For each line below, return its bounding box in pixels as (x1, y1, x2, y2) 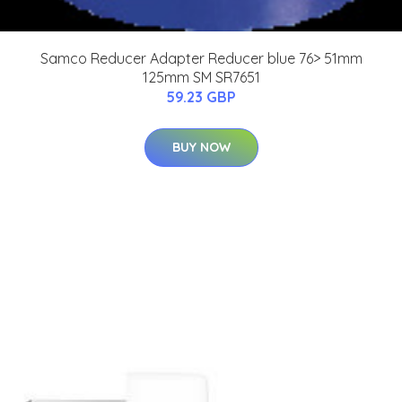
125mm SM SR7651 (142, 68, 260, 87)
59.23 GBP (166, 88, 236, 107)
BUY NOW (171, 139, 231, 156)
